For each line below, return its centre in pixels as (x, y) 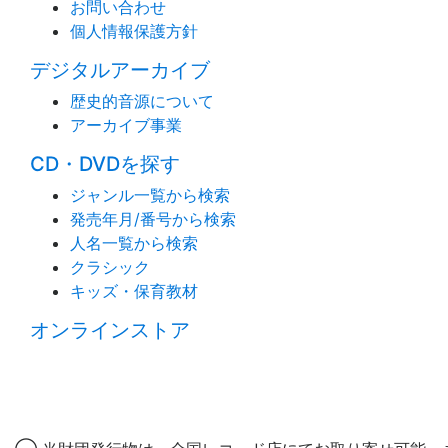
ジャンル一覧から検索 (150, 194)
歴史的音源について (142, 100)
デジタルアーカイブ (120, 69)
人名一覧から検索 (134, 242)
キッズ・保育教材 (134, 290)
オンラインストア (110, 329)
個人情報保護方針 (134, 30)
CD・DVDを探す (105, 163)
